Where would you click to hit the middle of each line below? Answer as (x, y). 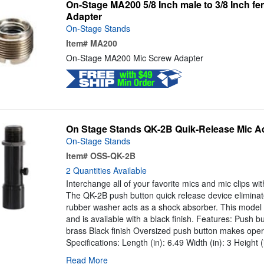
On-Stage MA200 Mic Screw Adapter (134, 58)
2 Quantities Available (106, 171)
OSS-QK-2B (113, 156)
